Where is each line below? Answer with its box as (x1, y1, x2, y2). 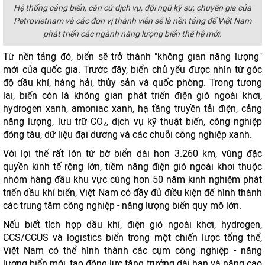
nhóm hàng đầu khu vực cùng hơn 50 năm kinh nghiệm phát (3, 174, 262, 185)
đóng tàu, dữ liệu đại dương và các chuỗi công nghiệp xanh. (3, 129, 252, 140)
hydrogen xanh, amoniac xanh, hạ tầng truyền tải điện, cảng (3, 103, 262, 114)
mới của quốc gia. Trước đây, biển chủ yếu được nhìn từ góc (3, 64, 262, 75)
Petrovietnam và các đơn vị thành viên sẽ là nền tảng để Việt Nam (14, 16, 251, 26)
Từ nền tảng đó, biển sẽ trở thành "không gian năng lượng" (3, 51, 262, 62)
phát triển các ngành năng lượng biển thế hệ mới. (43, 29, 222, 39)
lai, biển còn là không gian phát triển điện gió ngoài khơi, (3, 90, 262, 101)
